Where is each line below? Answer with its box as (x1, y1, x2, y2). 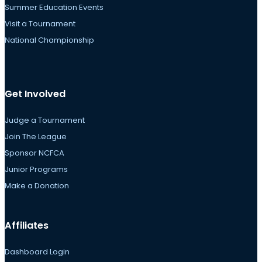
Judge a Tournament (5, 114, 85, 126)
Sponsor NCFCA (5, 147, 64, 158)
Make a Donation (5, 180, 69, 191)
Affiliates (5, 218, 49, 232)
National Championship (5, 34, 94, 46)
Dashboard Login (5, 246, 70, 257)
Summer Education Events (5, 1, 104, 13)
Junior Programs (5, 163, 68, 175)
